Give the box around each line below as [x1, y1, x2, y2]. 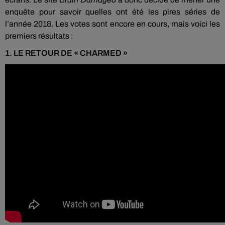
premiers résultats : [5, 32, 73, 40]
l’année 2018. [5, 20, 54, 28]
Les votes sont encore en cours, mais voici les [55, 20, 220, 28]
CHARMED [80, 49, 122, 57]
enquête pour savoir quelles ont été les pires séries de [5, 8, 220, 16]
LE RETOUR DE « [12, 49, 80, 57]
